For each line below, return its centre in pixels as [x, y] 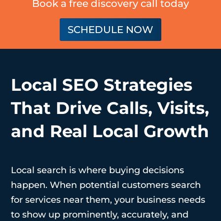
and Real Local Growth [110, 131]
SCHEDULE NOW [110, 29]
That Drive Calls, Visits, [110, 108]
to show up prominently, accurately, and [100, 214]
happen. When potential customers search [106, 185]
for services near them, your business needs [108, 200]
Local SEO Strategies [102, 85]
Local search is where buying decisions [98, 170]
